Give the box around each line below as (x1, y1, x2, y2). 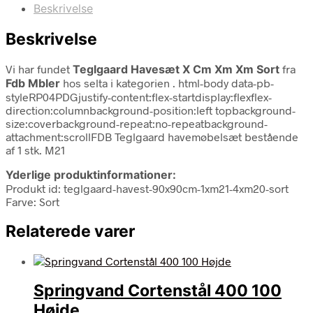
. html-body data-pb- (173, 75, 274, 89)
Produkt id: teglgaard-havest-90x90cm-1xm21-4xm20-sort (6, 181, 289, 195)
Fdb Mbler (6, 75, 60, 90)
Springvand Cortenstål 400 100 (34, 281, 282, 301)
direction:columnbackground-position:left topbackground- (6, 103, 296, 117)
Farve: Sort (6, 194, 59, 208)
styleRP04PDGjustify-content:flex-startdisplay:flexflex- (6, 89, 272, 103)
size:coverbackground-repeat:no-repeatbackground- (6, 116, 268, 130)
